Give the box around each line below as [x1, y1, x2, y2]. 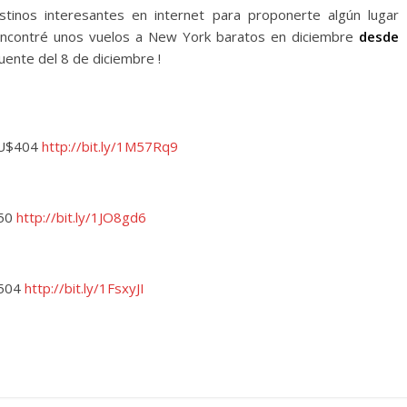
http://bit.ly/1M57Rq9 [42, 137, 178, 155]
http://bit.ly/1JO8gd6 [16, 208, 146, 226]
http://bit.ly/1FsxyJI [25, 279, 144, 297]
